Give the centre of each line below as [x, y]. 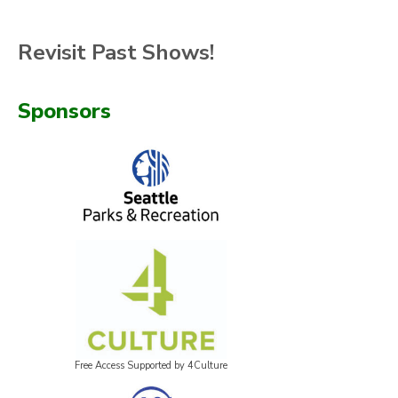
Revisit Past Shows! [116, 53]
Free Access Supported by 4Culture [151, 365]
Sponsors [64, 111]
